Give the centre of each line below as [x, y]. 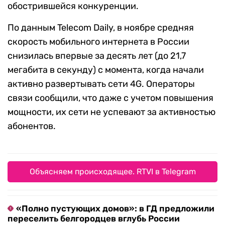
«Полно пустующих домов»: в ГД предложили [115, 209]
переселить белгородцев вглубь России [94, 219]
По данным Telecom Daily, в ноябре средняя [101, 28]
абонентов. [32, 126]
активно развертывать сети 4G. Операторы [101, 84]
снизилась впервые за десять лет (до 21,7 [97, 56]
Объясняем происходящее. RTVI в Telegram [113, 172]
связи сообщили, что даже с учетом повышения [110, 98]
